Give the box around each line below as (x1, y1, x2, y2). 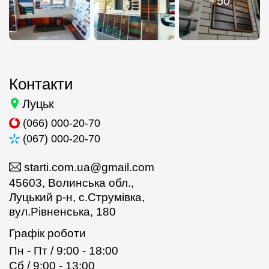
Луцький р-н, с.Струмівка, (9, 191, 145, 204)
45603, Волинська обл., (9, 177, 134, 190)
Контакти (9, 75, 73, 94)
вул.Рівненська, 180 (9, 205, 116, 219)
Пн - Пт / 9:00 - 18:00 (9, 244, 118, 258)
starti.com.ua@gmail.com (24, 160, 154, 174)
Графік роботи (9, 227, 86, 240)
